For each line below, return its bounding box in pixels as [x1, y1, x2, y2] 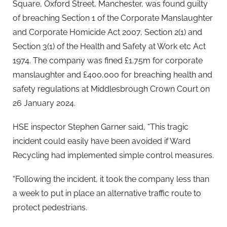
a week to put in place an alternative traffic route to [13, 188, 201, 199]
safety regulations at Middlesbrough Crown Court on [13, 84, 210, 94]
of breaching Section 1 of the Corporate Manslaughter [13, 13, 213, 23]
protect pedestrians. [13, 203, 87, 213]
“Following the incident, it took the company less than [13, 174, 209, 184]
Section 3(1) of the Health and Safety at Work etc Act [13, 41, 206, 51]
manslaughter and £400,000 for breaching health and [13, 69, 212, 80]
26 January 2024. [13, 98, 75, 108]
